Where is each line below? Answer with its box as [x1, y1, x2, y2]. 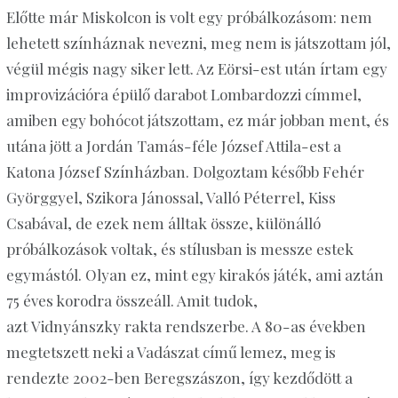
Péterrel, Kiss [243, 187, 336, 208]
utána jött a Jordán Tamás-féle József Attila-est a [5, 136, 341, 156]
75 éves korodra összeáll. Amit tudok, [5, 291, 258, 311]
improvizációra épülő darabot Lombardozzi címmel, [5, 84, 362, 105]
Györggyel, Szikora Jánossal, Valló [5, 187, 243, 208]
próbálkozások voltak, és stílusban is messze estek [5, 239, 354, 259]
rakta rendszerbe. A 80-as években [120, 316, 366, 337]
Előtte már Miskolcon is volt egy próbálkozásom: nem [5, 7, 372, 28]
